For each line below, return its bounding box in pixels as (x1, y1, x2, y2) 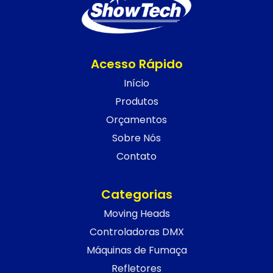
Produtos (115, 94, 158, 108)
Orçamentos (106, 112, 167, 127)
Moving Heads (103, 206, 170, 221)
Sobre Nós (112, 130, 161, 145)
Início (124, 76, 149, 90)
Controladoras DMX (89, 224, 184, 239)
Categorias (101, 185, 172, 203)
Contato (116, 149, 157, 163)
